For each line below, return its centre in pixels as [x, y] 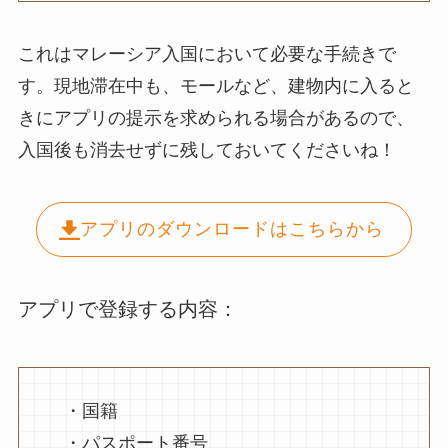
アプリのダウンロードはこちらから [232, 229]
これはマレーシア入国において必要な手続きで [206, 53]
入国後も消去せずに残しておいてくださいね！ [206, 149]
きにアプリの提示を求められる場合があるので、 [215, 117]
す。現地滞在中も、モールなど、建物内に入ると [215, 85]
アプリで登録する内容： [127, 309]
